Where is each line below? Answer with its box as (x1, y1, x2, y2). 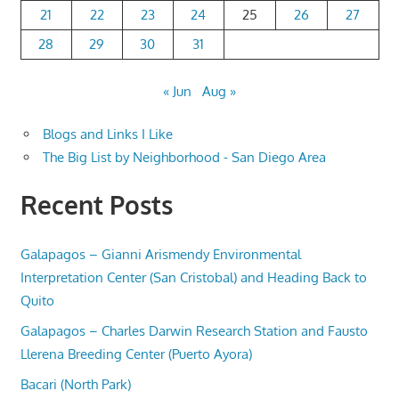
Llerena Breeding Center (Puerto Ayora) (20, 345, 252, 362)
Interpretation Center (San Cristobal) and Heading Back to (20, 268, 367, 286)
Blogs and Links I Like (43, 126, 173, 143)
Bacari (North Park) (20, 375, 131, 393)
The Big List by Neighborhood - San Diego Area (43, 149, 326, 167)
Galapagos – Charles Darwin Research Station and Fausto (20, 322, 368, 339)
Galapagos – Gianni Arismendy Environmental (20, 245, 301, 263)
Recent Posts (20, 189, 173, 222)
